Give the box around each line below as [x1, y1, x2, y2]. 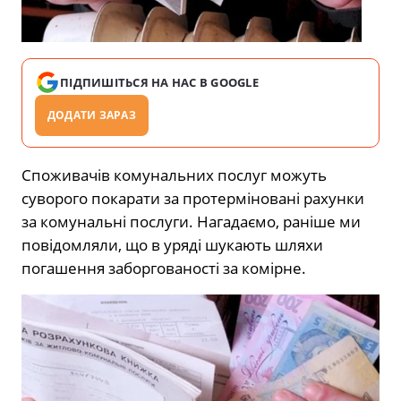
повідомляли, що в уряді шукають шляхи [21, 234, 323, 255]
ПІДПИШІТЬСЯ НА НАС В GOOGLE [60, 73, 260, 90]
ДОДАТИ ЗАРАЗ [47, 107, 136, 123]
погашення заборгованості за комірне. [21, 257, 306, 278]
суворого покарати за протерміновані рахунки [21, 187, 364, 209]
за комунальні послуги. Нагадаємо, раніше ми [21, 210, 361, 232]
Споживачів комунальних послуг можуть [21, 164, 327, 185]
